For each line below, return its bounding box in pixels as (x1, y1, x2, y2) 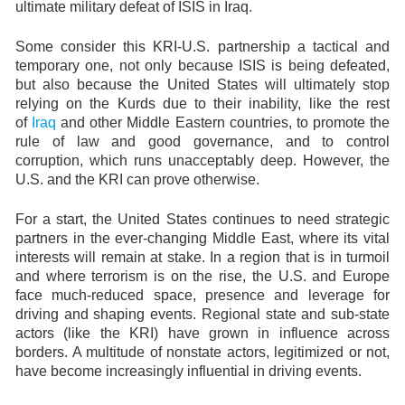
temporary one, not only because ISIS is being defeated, (15, 58, 390, 73)
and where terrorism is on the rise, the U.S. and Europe (15, 268, 390, 284)
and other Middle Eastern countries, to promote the (56, 115, 391, 130)
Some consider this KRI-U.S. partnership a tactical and (15, 39, 390, 54)
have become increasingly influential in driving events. (15, 363, 362, 379)
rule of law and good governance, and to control (15, 134, 390, 149)
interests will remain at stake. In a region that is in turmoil (15, 250, 390, 265)
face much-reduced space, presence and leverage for (15, 287, 390, 303)
